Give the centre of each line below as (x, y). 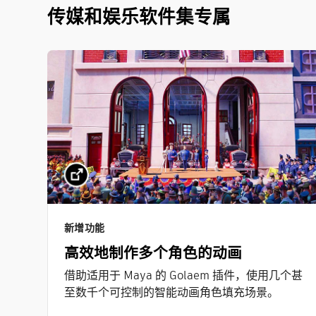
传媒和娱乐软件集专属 (141, 17)
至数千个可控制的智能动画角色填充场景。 (172, 293)
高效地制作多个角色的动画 (153, 253)
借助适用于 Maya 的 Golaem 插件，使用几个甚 (184, 276)
